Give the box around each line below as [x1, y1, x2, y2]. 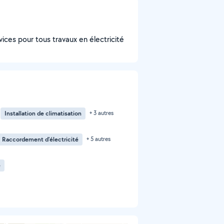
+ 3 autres [89, 109, 113, 116]
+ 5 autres [86, 135, 110, 142]
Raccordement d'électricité [2, 135, 78, 143]
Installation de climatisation [4, 109, 81, 117]
